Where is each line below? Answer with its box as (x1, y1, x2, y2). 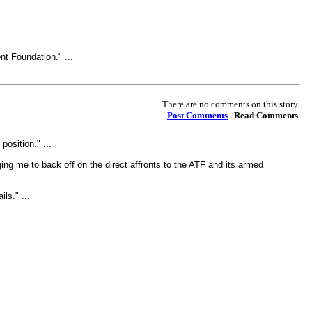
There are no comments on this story (162, 99, 298, 109)
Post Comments (167, 110, 228, 120)
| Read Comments (228, 110, 298, 120)
